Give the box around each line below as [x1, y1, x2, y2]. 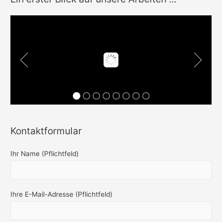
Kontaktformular [10, 124, 82, 137]
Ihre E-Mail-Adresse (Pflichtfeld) [10, 190, 113, 198]
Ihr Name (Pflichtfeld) [10, 149, 79, 158]
